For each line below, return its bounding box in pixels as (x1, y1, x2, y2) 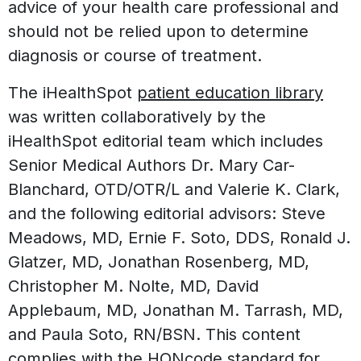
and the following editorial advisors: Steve (8, 204, 326, 224)
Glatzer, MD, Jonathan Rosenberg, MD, (8, 252, 309, 272)
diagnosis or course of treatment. (8, 46, 262, 66)
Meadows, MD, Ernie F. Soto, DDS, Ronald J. (8, 228, 351, 248)
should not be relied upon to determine (8, 22, 309, 42)
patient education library (137, 83, 323, 103)
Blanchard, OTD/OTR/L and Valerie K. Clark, (8, 180, 340, 200)
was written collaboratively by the (8, 107, 266, 127)
